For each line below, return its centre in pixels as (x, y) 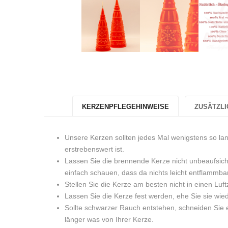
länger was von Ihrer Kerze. (109, 219)
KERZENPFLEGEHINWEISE (125, 106)
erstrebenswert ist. (94, 149)
